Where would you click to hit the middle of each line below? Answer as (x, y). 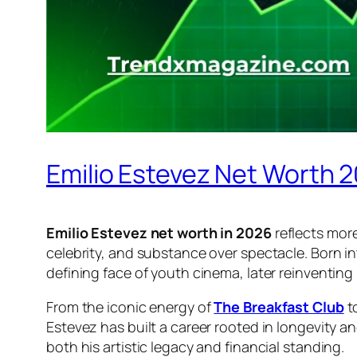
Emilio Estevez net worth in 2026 (159, 233)
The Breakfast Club (279, 307)
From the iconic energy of (130, 307)
